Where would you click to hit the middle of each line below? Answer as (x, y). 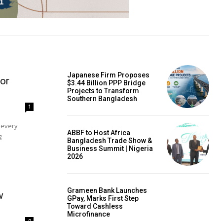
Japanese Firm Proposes (108, 75)
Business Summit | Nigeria (110, 148)
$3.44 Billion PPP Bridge (106, 83)
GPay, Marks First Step (103, 199)
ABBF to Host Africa (99, 132)
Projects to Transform (103, 91)
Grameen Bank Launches (107, 191)
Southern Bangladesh (102, 98)
